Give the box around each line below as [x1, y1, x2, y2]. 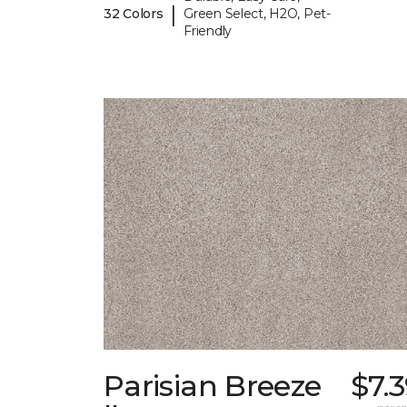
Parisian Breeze [104, 368, 322, 404]
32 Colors [104, 5, 164, 23]
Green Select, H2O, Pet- [184, 5, 331, 23]
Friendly [184, 23, 232, 40]
